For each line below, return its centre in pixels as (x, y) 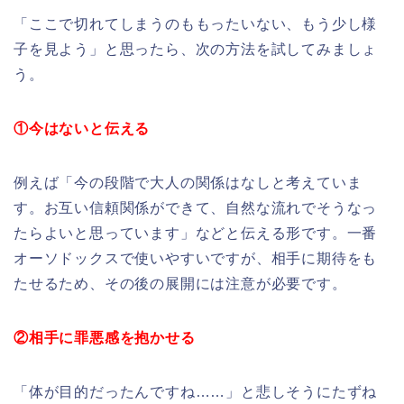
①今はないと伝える (82, 128)
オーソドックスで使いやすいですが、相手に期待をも (196, 258)
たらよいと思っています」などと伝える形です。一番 (196, 233)
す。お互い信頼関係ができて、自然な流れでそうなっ (196, 207)
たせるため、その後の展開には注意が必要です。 (180, 283)
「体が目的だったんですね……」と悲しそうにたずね (196, 391)
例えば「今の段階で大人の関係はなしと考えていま (188, 182)
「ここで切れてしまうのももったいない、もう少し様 (196, 23)
